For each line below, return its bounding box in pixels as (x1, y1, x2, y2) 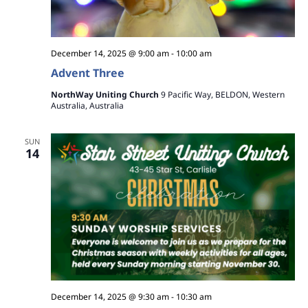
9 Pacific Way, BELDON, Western (160, 89, 285, 101)
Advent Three (50, 65, 124, 81)
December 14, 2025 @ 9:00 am (50, 47, 169, 60)
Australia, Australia (50, 100, 124, 112)
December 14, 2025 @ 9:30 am (50, 290, 169, 302)
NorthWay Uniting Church (50, 89, 161, 101)
